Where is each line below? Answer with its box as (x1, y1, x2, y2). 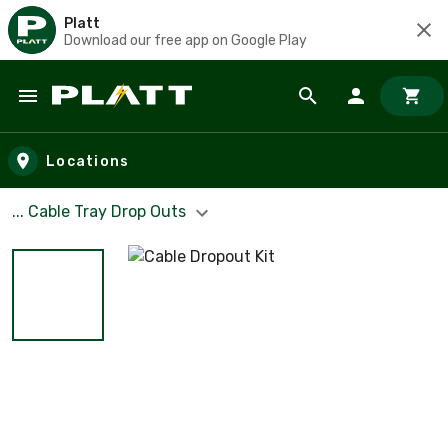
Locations (46, 152, 130, 170)
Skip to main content (19, 104, 192, 127)
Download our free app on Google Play (64, 31, 307, 49)
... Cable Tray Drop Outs (12, 202, 190, 221)
